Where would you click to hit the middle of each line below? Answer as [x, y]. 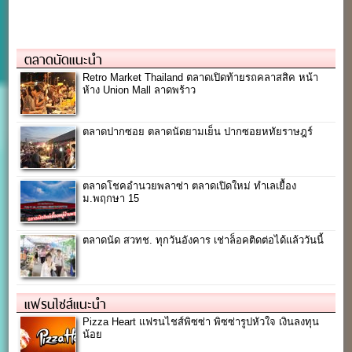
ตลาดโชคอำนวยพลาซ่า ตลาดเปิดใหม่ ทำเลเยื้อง [190, 185]
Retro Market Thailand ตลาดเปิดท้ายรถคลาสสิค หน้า [201, 77]
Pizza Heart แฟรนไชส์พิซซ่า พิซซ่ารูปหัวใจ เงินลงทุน [201, 321]
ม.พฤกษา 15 [111, 198]
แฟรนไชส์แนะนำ [66, 304]
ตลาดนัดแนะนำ [64, 59]
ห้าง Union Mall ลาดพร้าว [139, 90]
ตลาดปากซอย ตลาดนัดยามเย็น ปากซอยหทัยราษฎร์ [198, 131]
